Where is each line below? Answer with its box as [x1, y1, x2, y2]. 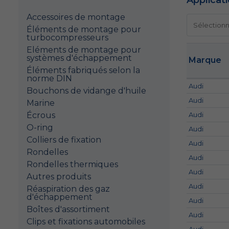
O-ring [27, 123, 53, 132]
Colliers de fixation [27, 135, 101, 145]
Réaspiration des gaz [27, 184, 110, 194]
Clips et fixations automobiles [27, 217, 145, 226]
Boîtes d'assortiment [27, 204, 110, 214]
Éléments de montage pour [27, 25, 141, 34]
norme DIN [27, 74, 72, 83]
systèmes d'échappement [27, 53, 132, 63]
